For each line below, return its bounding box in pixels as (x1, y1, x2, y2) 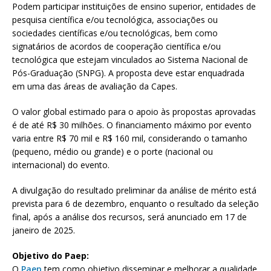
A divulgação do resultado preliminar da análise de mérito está (12, 184, 256, 197)
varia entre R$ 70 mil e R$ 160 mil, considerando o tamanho (12, 132, 247, 145)
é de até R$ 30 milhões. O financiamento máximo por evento (12, 119, 252, 131)
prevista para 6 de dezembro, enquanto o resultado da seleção (12, 198, 259, 210)
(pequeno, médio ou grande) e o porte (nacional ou (12, 146, 213, 158)
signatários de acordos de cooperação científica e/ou (12, 41, 221, 53)
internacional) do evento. (12, 159, 109, 171)
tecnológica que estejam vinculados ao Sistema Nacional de (12, 54, 248, 66)
